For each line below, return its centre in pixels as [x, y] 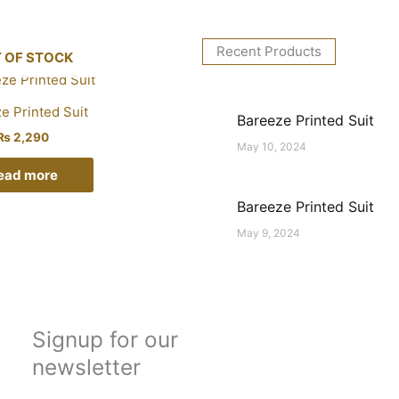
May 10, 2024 [272, 147]
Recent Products [269, 52]
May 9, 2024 [269, 232]
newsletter [86, 366]
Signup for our [105, 339]
